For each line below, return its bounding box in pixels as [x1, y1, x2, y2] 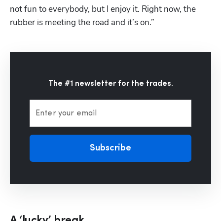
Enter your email [36, 109, 97, 117]
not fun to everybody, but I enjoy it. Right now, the [10, 3, 196, 15]
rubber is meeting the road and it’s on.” [10, 16, 154, 28]
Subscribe [90, 143, 131, 153]
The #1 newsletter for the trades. [48, 79, 173, 88]
